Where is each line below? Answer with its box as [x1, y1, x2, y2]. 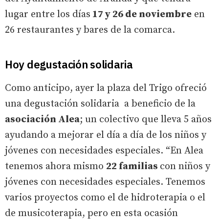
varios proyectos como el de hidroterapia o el [5, 191, 205, 204]
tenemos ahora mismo [5, 160, 106, 173]
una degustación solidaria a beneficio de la [5, 97, 196, 110]
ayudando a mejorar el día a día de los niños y [5, 129, 206, 141]
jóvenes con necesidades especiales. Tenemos [5, 175, 205, 188]
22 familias [106, 160, 160, 173]
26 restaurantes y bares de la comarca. [5, 23, 175, 36]
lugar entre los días [5, 8, 90, 21]
